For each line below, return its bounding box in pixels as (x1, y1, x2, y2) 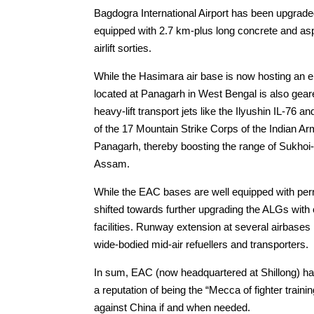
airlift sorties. (94, 42, 152, 55)
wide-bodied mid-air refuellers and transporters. (94, 238, 309, 251)
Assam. (94, 158, 130, 170)
